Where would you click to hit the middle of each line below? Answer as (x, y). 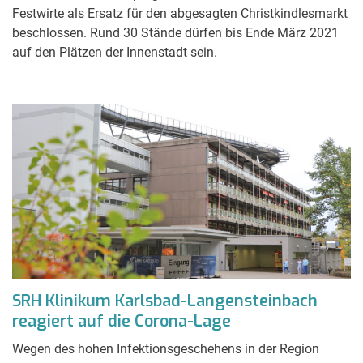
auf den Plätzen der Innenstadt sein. (115, 52)
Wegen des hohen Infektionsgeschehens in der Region (166, 348)
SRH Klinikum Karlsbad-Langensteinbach (165, 301)
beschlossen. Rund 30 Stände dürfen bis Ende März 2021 (175, 32)
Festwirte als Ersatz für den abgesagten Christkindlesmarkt (180, 13)
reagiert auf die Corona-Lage (122, 321)
